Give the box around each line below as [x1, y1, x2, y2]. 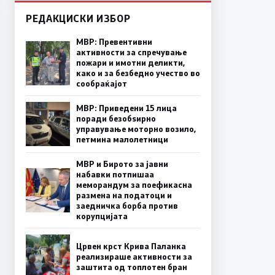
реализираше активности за [76, 250, 192, 262]
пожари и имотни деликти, [76, 57, 185, 69]
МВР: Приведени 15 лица [76, 103, 177, 114]
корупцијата [76, 211, 128, 222]
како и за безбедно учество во [76, 68, 200, 79]
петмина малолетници [76, 134, 168, 145]
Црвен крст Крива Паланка [76, 240, 186, 252]
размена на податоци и [76, 190, 172, 201]
